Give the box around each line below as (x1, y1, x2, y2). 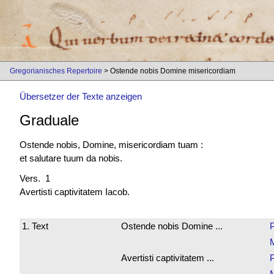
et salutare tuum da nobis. (20, 152, 122, 163)
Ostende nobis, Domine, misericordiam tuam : (20, 139, 203, 150)
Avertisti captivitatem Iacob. (20, 187, 130, 198)
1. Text (22, 220, 48, 231)
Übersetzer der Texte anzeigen (20, 91, 142, 102)
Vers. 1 (20, 173, 50, 184)
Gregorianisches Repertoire (10, 67, 102, 75)
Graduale (20, 112, 79, 129)
